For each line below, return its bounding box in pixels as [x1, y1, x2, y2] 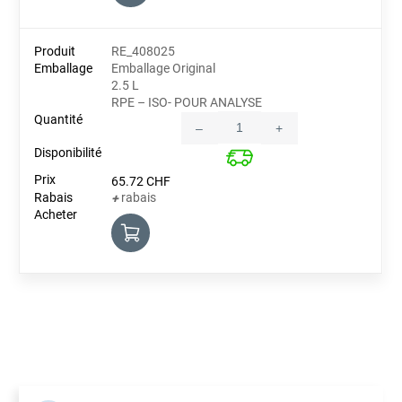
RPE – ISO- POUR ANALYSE [111, 95, 263, 109]
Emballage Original [111, 61, 216, 75]
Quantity [238, 127, 287, 142]
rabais [118, 189, 157, 205]
